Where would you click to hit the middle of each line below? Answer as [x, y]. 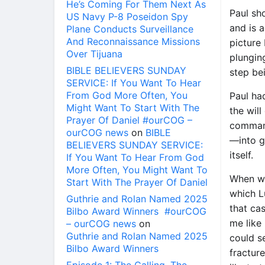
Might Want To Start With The [133, 108]
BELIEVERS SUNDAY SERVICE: [135, 145]
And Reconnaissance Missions [133, 41]
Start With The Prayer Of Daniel [137, 182]
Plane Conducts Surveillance [130, 29]
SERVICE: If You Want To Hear [134, 83]
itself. [241, 155]
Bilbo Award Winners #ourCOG [136, 211]
